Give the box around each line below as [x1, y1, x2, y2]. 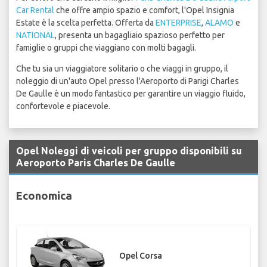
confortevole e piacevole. [16, 101, 110, 111]
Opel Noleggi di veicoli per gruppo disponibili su [16, 145, 242, 157]
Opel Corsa [119, 251, 162, 261]
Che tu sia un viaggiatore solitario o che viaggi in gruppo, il [16, 64, 228, 74]
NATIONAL [16, 30, 55, 41]
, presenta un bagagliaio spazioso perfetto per [55, 30, 225, 41]
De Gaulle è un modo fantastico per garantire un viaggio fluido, [16, 89, 246, 99]
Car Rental [16, 5, 54, 15]
